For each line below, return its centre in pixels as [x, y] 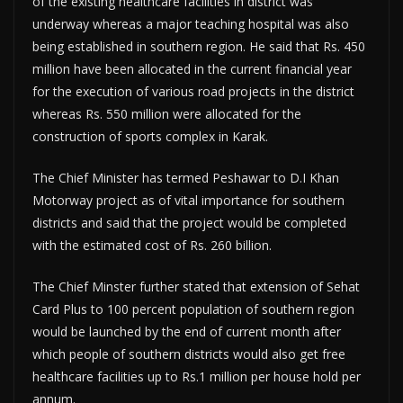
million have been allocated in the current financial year [192, 69]
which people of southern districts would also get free [189, 354]
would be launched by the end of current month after [187, 331]
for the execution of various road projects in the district [193, 91]
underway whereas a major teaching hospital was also [191, 24]
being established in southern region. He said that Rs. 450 [199, 46]
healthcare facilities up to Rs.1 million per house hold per [197, 376]
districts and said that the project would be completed [189, 223]
